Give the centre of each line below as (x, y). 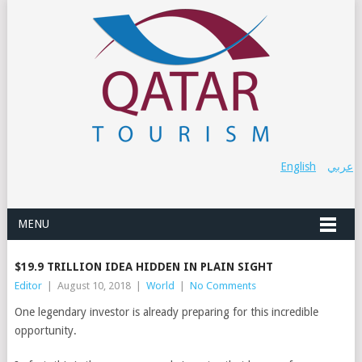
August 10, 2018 (94, 286)
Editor (28, 286)
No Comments (223, 286)
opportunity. (45, 330)
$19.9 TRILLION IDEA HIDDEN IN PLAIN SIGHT (143, 267)
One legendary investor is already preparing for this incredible (166, 312)
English (299, 166)
